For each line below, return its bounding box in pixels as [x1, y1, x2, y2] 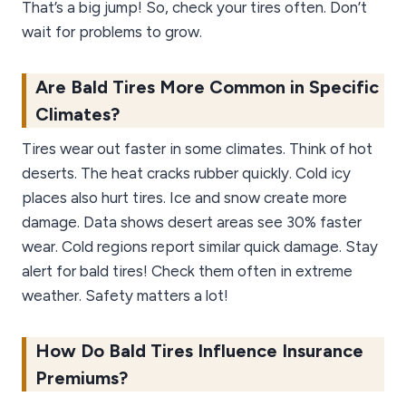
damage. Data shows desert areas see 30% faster [22, 213, 362, 232]
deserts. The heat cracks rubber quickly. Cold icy [22, 164, 351, 183]
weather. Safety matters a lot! [22, 286, 228, 305]
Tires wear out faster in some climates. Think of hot [22, 140, 372, 159]
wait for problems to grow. [22, 23, 202, 42]
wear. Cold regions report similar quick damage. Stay [22, 237, 378, 256]
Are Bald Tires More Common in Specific [35, 76, 379, 99]
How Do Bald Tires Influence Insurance [35, 340, 363, 362]
